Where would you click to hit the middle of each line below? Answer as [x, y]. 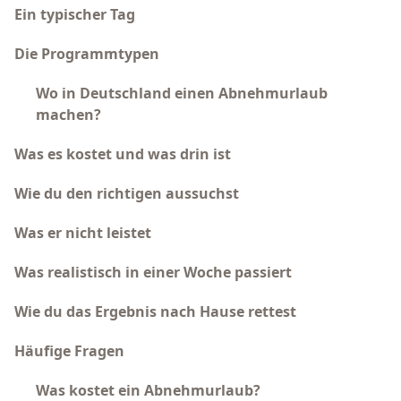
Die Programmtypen [87, 54]
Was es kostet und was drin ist [123, 154]
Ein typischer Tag [75, 14]
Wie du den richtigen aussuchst [127, 193]
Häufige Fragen [69, 351]
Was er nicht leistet [83, 233]
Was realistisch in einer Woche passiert [153, 272]
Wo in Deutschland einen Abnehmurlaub [182, 93]
